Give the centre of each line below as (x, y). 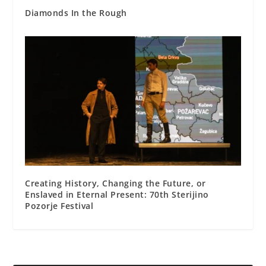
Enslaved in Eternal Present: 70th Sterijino (117, 195)
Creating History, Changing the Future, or (115, 183)
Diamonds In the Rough (76, 13)
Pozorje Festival (59, 206)
